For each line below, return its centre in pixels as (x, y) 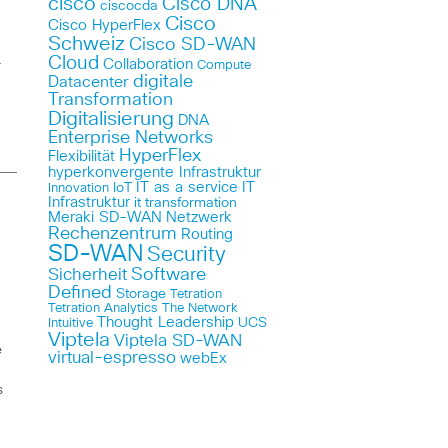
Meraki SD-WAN (104, 217)
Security (186, 255)
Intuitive (70, 323)
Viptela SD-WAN (177, 341)
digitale (162, 82)
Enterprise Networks (130, 138)
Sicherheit (87, 275)
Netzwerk (198, 217)
